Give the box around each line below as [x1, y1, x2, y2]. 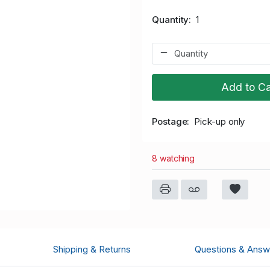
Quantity [152, 14, 189, 26]
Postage [152, 116, 187, 128]
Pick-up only [194, 116, 245, 128]
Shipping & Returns [53, 243, 131, 256]
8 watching [152, 153, 195, 164]
